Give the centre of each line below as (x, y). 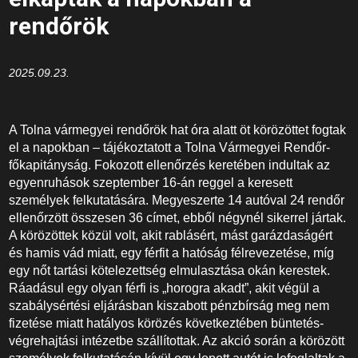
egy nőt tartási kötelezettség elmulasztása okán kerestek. (170, 270)
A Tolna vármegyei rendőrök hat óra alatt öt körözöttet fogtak (178, 130)
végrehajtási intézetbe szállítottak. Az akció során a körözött (177, 341)
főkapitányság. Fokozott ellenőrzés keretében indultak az (170, 165)
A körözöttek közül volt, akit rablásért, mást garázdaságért (171, 235)
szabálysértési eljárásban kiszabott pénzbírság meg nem (169, 306)
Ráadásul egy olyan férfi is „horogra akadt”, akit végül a (165, 288)
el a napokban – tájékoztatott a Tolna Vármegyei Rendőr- (170, 147)
